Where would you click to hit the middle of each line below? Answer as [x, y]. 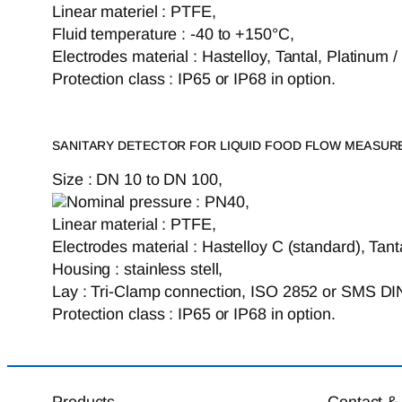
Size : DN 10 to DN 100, [137, 180]
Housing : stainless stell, [138, 270]
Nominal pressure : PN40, [158, 202]
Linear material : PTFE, [134, 225]
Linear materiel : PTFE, [134, 12]
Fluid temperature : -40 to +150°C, [173, 35]
